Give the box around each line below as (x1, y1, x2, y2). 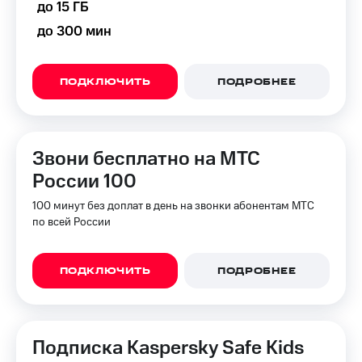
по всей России (32, 214, 111, 230)
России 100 (32, 168, 137, 196)
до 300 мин (37, 22, 112, 41)
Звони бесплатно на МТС (32, 145, 260, 173)
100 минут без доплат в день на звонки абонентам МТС (32, 198, 314, 214)
